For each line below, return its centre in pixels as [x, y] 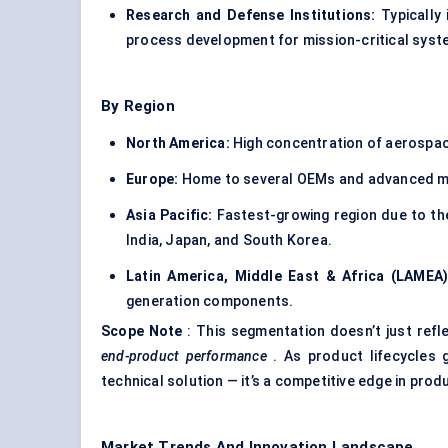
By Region [138, 106]
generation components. [210, 301]
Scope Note [142, 331]
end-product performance [184, 356]
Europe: [152, 179]
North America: [178, 143]
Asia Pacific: [169, 215]
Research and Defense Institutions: [251, 15]
